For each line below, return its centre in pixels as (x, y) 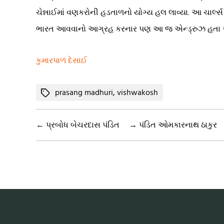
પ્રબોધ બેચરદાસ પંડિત (83, 125)
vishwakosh (137, 92)
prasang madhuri (84, 92)
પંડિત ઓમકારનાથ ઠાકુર (178, 125)
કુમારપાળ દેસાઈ (61, 60)
